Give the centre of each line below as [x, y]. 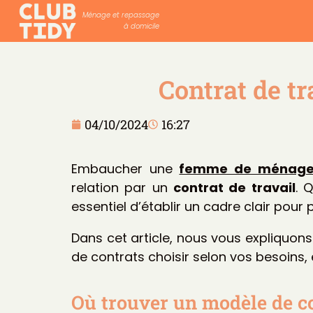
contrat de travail [234, 188]
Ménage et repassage [121, 15]
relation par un [122, 188]
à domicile [141, 26]
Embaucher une [125, 169]
